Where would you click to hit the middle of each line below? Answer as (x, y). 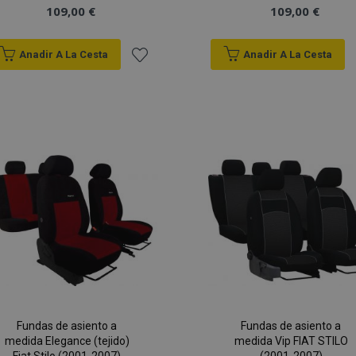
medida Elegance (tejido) (67, 341)
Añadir (149, 85)
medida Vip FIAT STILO (291, 341)
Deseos (153, 209)
